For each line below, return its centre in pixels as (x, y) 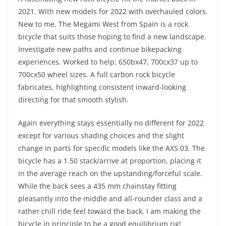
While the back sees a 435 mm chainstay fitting (97, 186)
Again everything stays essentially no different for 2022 (111, 123)
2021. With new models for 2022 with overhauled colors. (113, 11)
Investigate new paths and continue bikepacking (100, 49)
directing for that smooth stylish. (73, 99)
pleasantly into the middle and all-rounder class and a (110, 198)
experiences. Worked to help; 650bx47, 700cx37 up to (108, 62)
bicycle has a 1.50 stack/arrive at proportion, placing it (110, 160)
